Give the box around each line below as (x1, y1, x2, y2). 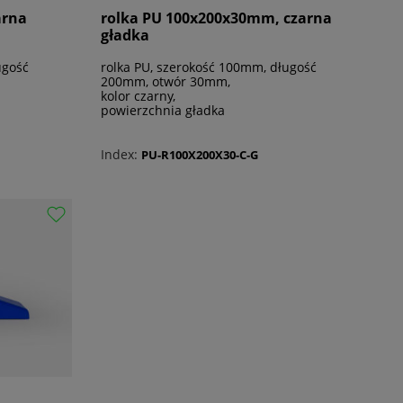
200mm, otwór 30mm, (101, 73, 230, 91)
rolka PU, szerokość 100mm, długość (101, 58, 317, 76)
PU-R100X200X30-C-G (141, 146, 258, 163)
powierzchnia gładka (101, 102, 225, 120)
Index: (101, 146, 138, 164)
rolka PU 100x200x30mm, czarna (101, 8, 332, 29)
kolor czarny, (101, 87, 175, 105)
